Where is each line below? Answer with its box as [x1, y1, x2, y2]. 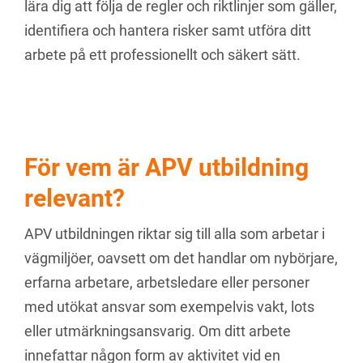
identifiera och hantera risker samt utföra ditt [24, 22, 311, 39]
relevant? [24, 184, 125, 212]
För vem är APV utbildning [24, 153, 309, 181]
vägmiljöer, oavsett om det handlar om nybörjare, [24, 250, 338, 267]
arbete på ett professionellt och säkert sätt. [24, 46, 301, 63]
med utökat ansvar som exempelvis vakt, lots [24, 298, 314, 315]
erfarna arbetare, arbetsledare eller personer [24, 274, 310, 291]
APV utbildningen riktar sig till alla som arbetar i [24, 225, 325, 242]
